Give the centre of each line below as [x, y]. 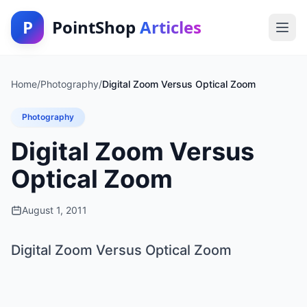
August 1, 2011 [54, 210]
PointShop [96, 27]
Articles [171, 27]
